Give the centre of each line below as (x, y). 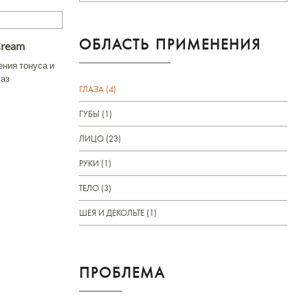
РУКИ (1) (95, 163)
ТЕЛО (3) (95, 188)
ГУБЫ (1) (96, 113)
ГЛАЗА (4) (98, 89)
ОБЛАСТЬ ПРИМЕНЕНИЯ (170, 44)
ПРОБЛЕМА (122, 272)
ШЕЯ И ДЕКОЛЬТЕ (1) (118, 212)
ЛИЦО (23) (100, 138)
